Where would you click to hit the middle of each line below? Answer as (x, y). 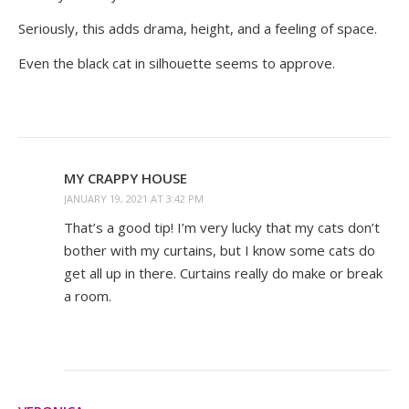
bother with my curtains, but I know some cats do (220, 251)
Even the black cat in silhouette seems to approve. (177, 63)
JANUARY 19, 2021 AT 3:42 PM (134, 199)
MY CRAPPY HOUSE (126, 178)
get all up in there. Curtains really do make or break (223, 273)
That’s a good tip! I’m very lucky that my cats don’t (222, 228)
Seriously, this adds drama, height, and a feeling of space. (198, 29)
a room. (88, 296)
